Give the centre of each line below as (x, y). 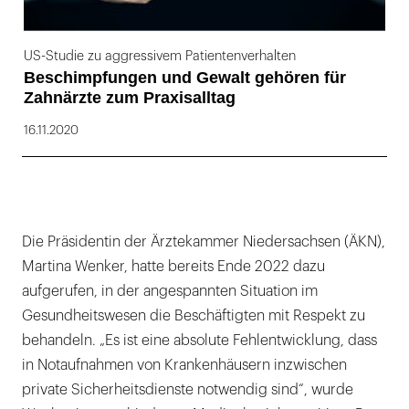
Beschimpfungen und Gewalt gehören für (185, 77)
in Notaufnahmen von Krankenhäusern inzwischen (184, 365)
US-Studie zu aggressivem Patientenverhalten (160, 56)
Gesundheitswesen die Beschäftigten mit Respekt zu (194, 315)
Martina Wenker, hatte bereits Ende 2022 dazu (173, 266)
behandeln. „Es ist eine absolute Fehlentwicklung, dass (199, 340)
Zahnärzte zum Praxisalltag (130, 97)
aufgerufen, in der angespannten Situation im (170, 291)
